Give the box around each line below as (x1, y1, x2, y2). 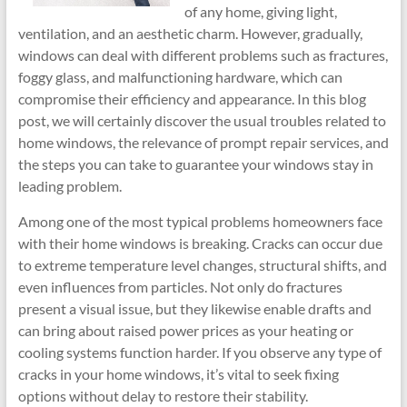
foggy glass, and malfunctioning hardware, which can (17, 68, 342, 85)
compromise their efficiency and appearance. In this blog (17, 90, 366, 107)
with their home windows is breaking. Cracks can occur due (17, 234, 382, 252)
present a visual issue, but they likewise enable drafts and (17, 300, 372, 317)
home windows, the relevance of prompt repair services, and (17, 134, 389, 151)
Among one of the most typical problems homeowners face (17, 213, 382, 230)
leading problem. (17, 177, 122, 194)
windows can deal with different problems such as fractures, (17, 46, 388, 64)
